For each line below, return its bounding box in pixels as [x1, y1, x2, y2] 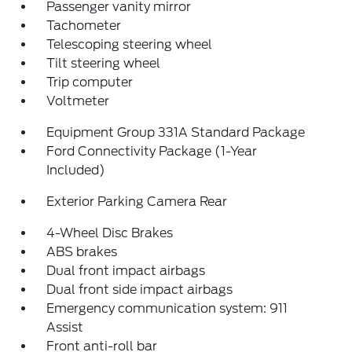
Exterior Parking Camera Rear [46, 194, 228, 209]
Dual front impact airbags [46, 263, 206, 278]
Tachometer [46, 18, 122, 33]
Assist [46, 320, 84, 335]
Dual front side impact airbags [46, 282, 233, 297]
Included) [46, 163, 106, 178]
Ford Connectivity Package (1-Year [46, 144, 258, 159]
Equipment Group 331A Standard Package [46, 125, 306, 140]
